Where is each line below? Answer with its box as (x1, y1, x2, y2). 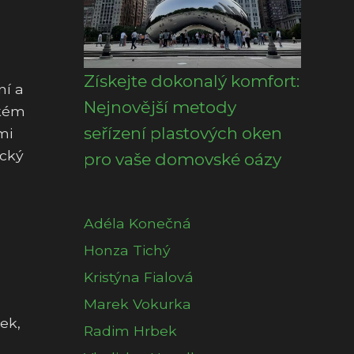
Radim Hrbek (84, 322, 177, 339)
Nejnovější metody (84, 97, 236, 117)
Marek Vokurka (84, 296, 191, 312)
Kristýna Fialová (84, 269, 194, 285)
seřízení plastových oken (84, 123, 282, 143)
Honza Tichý (84, 242, 171, 258)
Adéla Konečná (84, 215, 191, 232)
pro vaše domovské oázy (84, 149, 281, 169)
